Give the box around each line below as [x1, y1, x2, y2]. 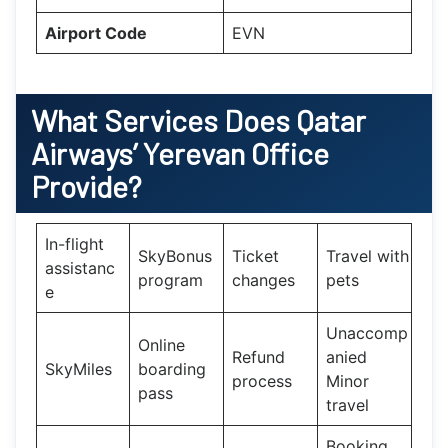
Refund [232, 346, 285, 367]
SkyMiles [45, 358, 112, 379]
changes [232, 269, 295, 290]
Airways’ [31, 134, 137, 171]
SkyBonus [138, 245, 212, 266]
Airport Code [45, 22, 147, 43]
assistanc [45, 257, 115, 278]
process [232, 370, 292, 391]
